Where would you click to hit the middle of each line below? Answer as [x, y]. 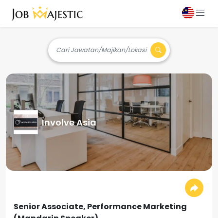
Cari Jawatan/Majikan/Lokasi [101, 50]
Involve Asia [69, 122]
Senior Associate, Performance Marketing [100, 207]
